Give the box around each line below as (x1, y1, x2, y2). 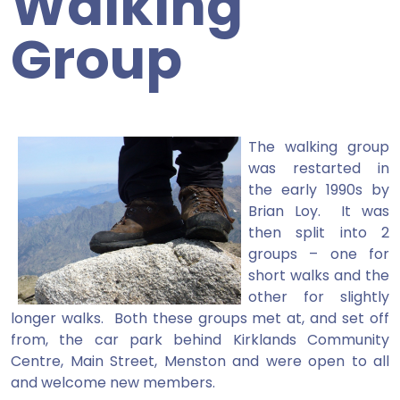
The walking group (248, 137, 389, 158)
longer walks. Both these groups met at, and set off (11, 308, 389, 329)
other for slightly (248, 287, 389, 308)
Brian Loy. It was (248, 201, 389, 222)
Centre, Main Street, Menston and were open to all (11, 351, 389, 372)
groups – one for (248, 244, 389, 265)
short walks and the (248, 265, 389, 287)
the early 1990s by (248, 179, 389, 201)
